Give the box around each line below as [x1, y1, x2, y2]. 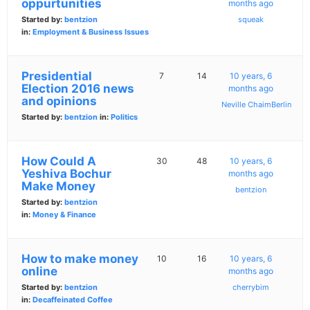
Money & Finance [33, 210, 96, 220]
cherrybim [232, 282, 270, 293]
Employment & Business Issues [33, 27, 149, 37]
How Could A [21, 154, 96, 169]
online [21, 264, 57, 279]
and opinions [21, 94, 97, 109]
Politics [111, 112, 138, 122]
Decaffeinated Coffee [33, 295, 113, 305]
